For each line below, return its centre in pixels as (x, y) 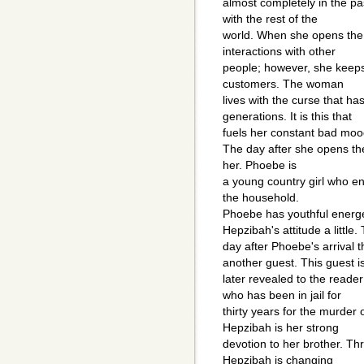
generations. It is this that (287, 117)
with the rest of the (270, 19)
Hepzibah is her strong (281, 328)
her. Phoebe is (260, 165)
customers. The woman (283, 84)
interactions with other (279, 52)
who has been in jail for (282, 295)
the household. (261, 198)
